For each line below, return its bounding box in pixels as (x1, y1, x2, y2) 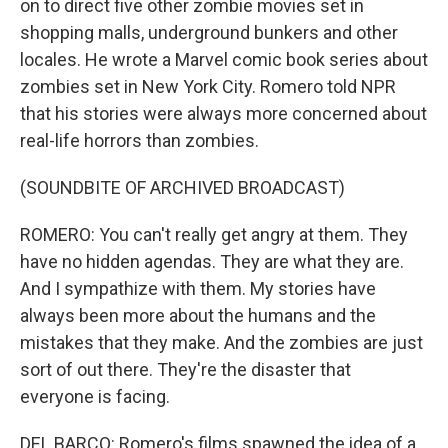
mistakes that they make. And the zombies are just (20, 332, 423, 353)
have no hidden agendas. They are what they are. (20, 251, 404, 272)
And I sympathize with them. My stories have (20, 278, 376, 299)
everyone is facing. (20, 386, 170, 407)
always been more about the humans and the (20, 305, 376, 326)
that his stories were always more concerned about (20, 103, 427, 124)
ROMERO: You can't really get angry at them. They (20, 224, 408, 245)
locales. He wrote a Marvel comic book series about (20, 49, 428, 70)
